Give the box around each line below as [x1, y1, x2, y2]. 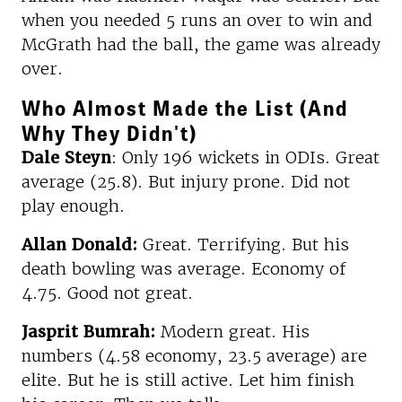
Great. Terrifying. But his [143, 233, 349, 255]
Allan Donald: [22, 233, 143, 255]
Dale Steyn [22, 146, 111, 168]
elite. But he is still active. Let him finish [22, 369, 354, 390]
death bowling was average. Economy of [22, 258, 346, 279]
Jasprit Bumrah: [22, 320, 161, 342]
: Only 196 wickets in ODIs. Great [111, 146, 380, 168]
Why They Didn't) [22, 117, 197, 147]
